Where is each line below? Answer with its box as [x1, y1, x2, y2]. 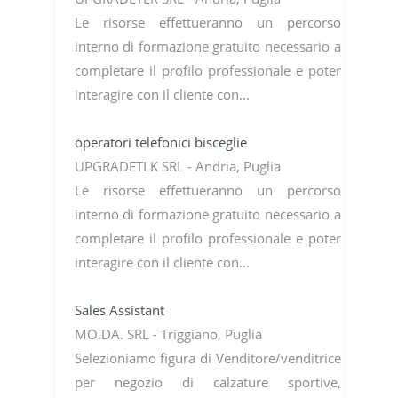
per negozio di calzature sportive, [74, 372, 341, 391]
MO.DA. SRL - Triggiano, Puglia [74, 324, 266, 343]
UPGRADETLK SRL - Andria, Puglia [74, 156, 284, 175]
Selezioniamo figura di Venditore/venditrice [74, 348, 341, 367]
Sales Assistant [74, 300, 168, 319]
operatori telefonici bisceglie [74, 132, 251, 151]
